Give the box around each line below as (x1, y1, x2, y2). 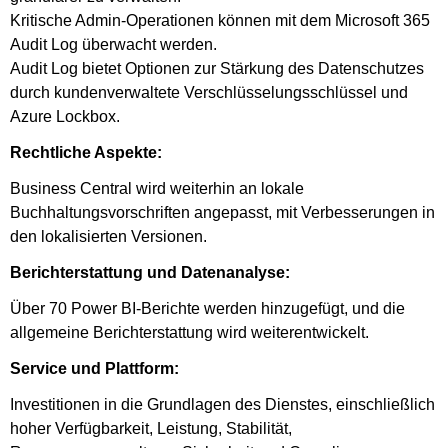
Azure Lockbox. (10, 107, 120, 125)
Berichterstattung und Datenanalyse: (10, 263, 290, 281)
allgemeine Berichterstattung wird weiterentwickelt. (10, 323, 369, 341)
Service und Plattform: (10, 359, 179, 377)
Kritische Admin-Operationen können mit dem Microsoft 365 (10, 11, 430, 29)
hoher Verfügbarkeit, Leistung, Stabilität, (10, 419, 292, 437)
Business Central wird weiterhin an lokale (10, 179, 304, 197)
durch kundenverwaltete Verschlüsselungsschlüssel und (10, 83, 408, 101)
